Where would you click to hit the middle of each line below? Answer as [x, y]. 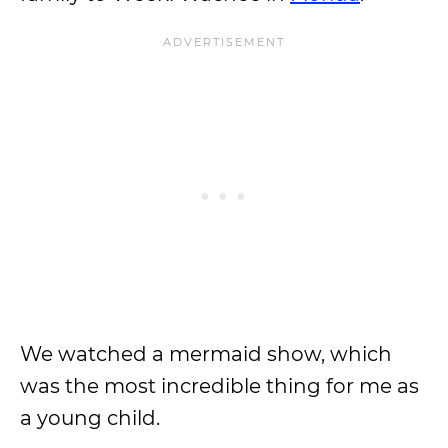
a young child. [90, 418]
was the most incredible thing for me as [219, 386]
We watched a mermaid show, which [206, 354]
